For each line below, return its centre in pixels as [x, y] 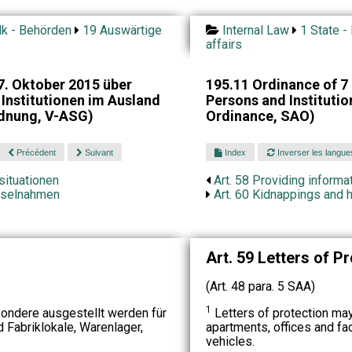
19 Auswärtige [122, 30]
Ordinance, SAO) [260, 116]
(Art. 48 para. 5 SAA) [260, 286]
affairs [224, 44]
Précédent [35, 152]
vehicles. [230, 341]
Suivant [97, 152]
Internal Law [255, 30]
